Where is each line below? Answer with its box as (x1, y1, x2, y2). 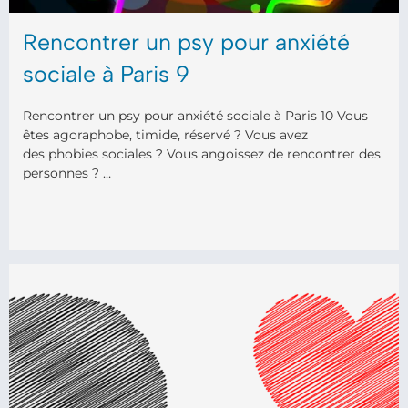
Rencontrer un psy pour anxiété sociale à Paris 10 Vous (23, 107, 368, 124)
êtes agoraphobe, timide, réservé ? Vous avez (23, 127, 308, 143)
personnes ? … (23, 165, 111, 181)
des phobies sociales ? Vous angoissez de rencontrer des (23, 146, 381, 162)
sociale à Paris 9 (23, 60, 189, 87)
